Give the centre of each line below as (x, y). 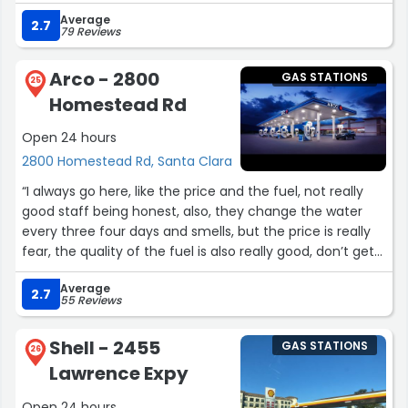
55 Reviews (91, 301)
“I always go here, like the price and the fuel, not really (193, 192)
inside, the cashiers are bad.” (112, 272)
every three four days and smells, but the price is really (196, 232)
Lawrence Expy (119, 374)
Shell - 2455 (105, 348)
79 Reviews (90, 32)
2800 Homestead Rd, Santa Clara (127, 162)
